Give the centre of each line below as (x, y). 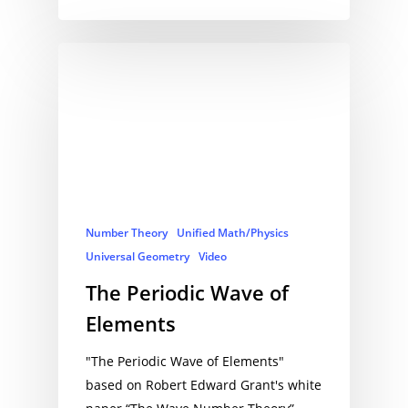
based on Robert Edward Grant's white (204, 385)
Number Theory (127, 233)
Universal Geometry (138, 257)
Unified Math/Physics (233, 233)
